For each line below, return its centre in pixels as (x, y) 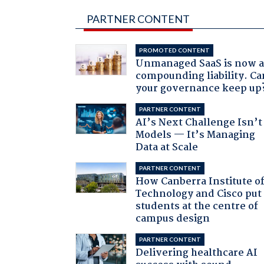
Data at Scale (167, 147)
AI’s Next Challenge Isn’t (199, 123)
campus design (173, 219)
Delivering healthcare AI (197, 253)
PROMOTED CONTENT (175, 50)
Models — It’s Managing (196, 135)
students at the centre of (197, 206)
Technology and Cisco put (199, 194)
